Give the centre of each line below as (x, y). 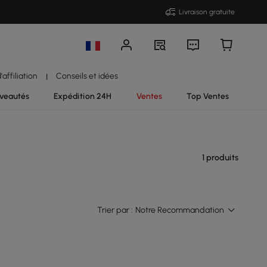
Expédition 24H (83, 96)
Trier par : (115, 210)
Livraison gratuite (207, 12)
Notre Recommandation (180, 210)
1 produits (220, 158)
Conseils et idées (87, 76)
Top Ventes (208, 96)
